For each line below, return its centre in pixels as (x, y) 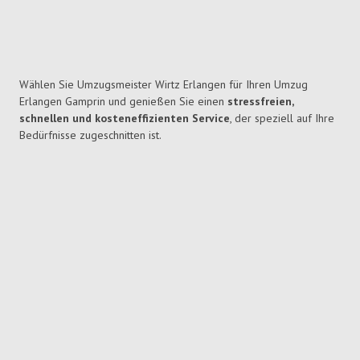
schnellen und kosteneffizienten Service (125, 119)
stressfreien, (260, 102)
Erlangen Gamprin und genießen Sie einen (123, 102)
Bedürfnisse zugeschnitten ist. (90, 135)
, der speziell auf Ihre (282, 119)
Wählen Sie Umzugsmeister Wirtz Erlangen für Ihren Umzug (164, 85)
